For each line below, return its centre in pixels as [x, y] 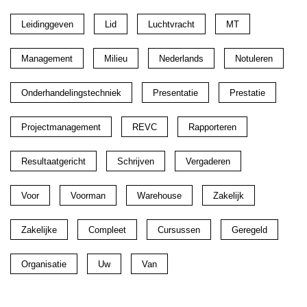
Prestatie [247, 93]
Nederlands [181, 58]
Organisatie [44, 264]
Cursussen [179, 230]
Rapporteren [212, 127]
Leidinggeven [47, 24]
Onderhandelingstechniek [71, 93]
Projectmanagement [61, 127]
